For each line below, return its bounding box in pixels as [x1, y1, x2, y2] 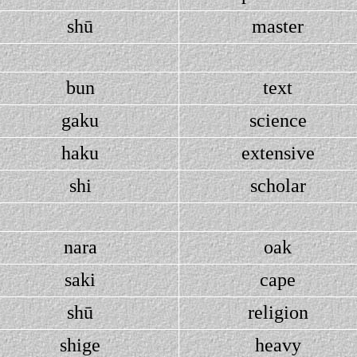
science [249, 110, 307, 131]
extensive [241, 143, 315, 163]
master [252, 16, 304, 37]
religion [247, 302, 308, 323]
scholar [249, 175, 306, 196]
